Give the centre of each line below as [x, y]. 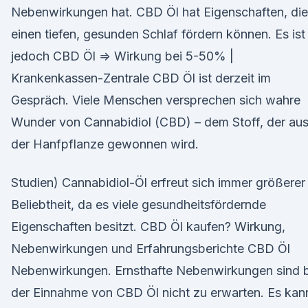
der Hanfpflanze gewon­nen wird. [105, 144]
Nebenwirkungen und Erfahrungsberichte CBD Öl [151, 249]
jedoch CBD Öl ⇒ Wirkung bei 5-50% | [122, 56]
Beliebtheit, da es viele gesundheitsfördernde [139, 205]
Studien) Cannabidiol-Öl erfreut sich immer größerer [158, 183]
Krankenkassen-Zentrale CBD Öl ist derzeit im [141, 78]
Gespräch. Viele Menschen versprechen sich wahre [156, 100]
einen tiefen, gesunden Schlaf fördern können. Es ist [158, 34]
